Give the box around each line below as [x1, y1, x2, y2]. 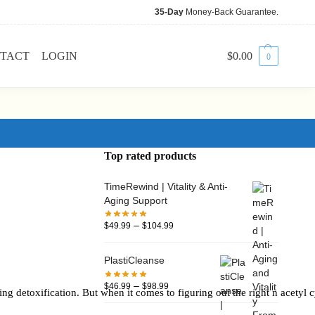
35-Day [155, 7, 184, 17]
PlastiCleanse [104, 255, 165, 266]
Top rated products [104, 150, 196, 162]
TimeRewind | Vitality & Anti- [104, 180, 228, 192]
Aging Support [104, 194, 167, 206]
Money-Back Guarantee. [184, 7, 278, 17]
